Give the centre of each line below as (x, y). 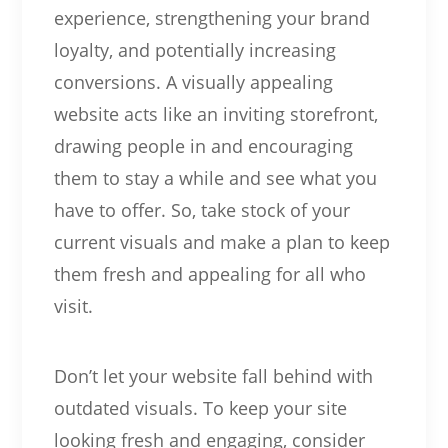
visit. (73, 305)
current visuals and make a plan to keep (221, 241)
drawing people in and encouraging (203, 145)
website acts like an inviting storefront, (215, 113)
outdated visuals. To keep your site (200, 407)
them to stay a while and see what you (215, 177)
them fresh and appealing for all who (209, 273)
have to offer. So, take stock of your (201, 209)
